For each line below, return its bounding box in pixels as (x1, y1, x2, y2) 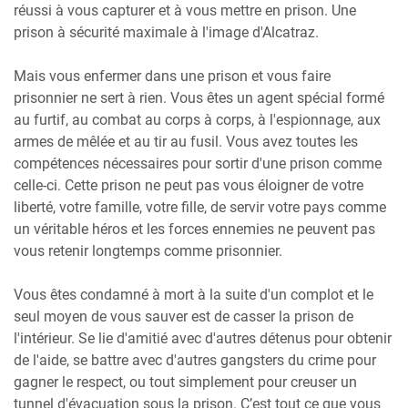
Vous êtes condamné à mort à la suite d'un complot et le (14, 285, 373, 303)
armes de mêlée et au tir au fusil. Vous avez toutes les (14, 132, 358, 150)
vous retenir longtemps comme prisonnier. (14, 241, 282, 260)
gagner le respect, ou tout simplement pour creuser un (14, 372, 357, 391)
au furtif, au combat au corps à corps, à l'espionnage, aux (14, 110, 381, 128)
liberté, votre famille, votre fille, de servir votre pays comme (14, 198, 386, 216)
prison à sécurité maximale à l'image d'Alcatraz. (14, 23, 319, 41)
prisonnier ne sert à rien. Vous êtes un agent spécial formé (14, 88, 384, 107)
